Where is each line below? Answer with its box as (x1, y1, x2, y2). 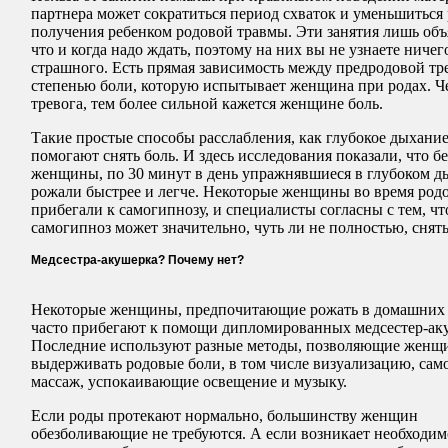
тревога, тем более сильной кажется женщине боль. (31, 95, 383, 113)
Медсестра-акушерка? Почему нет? (31, 253, 244, 268)
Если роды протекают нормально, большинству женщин (31, 407, 418, 425)
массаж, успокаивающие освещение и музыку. (31, 373, 347, 391)
